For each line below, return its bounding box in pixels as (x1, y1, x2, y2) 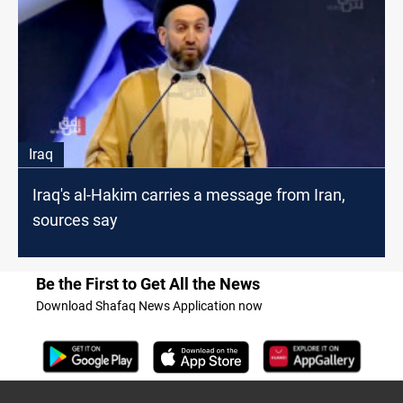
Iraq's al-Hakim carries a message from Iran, (32, 185, 345, 205)
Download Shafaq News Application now (36, 299, 263, 314)
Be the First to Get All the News (36, 274, 260, 294)
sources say (32, 210, 118, 230)
